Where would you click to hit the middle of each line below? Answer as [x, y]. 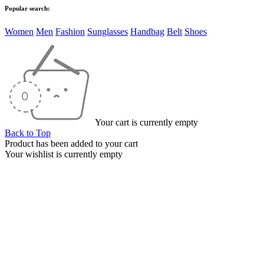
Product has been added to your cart [71, 143]
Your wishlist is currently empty [64, 154]
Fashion [70, 31]
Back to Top [28, 133]
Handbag [147, 31]
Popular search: [27, 8]
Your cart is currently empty [146, 122]
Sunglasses [108, 31]
